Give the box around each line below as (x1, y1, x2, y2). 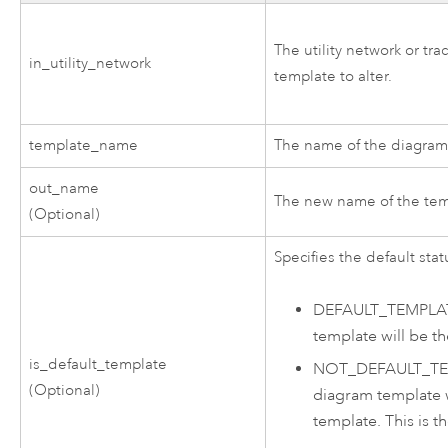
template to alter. (274, 66, 393, 86)
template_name (29, 135, 139, 155)
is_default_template (29, 354, 168, 374)
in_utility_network (29, 53, 152, 73)
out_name (29, 178, 100, 198)
